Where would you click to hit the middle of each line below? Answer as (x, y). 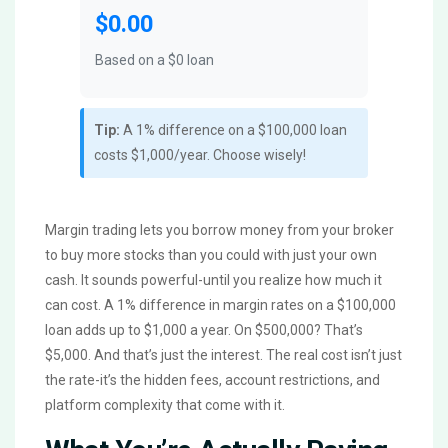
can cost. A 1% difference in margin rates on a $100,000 (220, 305)
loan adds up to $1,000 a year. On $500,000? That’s (204, 330)
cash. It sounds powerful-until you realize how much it (213, 280)
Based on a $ (135, 60)
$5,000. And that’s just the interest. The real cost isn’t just (223, 355)
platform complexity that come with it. (165, 405)
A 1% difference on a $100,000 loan (233, 130)
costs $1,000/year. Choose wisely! (200, 155)
